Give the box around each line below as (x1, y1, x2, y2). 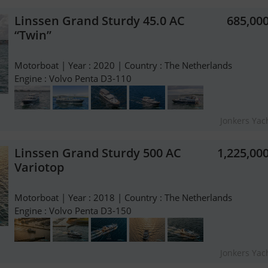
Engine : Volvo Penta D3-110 (14, 72, 132, 85)
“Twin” (14, 27, 51, 44)
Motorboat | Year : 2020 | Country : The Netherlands (14, 59, 232, 72)
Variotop (14, 159, 64, 176)
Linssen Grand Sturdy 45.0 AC (14, 13, 185, 29)
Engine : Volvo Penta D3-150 (14, 205, 132, 217)
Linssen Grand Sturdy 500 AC (14, 145, 181, 162)
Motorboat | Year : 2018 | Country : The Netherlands (14, 191, 232, 204)
